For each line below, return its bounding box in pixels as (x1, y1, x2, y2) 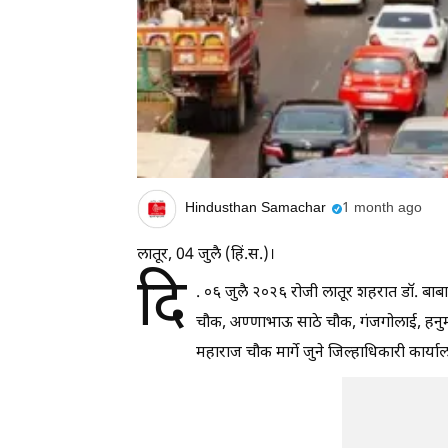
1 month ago (342, 199, 422, 219)
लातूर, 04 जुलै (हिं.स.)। (137, 244, 275, 266)
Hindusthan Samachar (185, 199, 326, 219)
